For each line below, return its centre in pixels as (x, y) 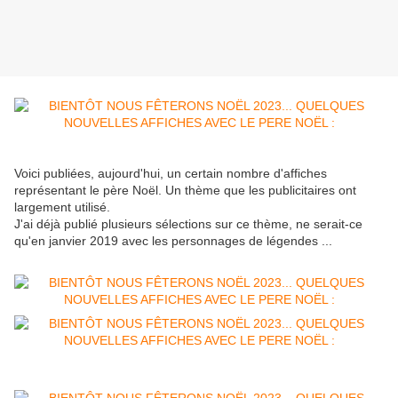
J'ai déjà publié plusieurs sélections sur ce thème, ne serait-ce (188, 224)
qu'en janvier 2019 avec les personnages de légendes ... (173, 241)
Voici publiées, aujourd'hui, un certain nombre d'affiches (171, 174)
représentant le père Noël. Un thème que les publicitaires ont (185, 191)
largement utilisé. (62, 207)
